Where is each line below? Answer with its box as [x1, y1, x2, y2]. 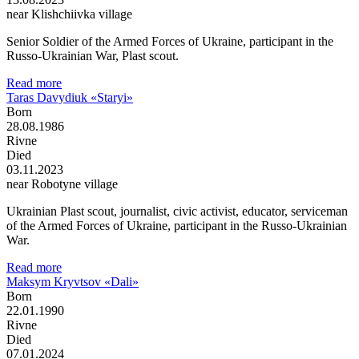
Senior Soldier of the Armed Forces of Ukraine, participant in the [6, 34, 333, 48]
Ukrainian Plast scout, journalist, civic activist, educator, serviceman [6, 204, 348, 218]
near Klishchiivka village [6, 6, 132, 21]
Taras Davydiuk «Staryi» [6, 90, 133, 104]
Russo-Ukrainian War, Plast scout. [6, 48, 179, 63]
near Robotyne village [6, 176, 118, 191]
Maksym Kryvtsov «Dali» [6, 274, 139, 288]
